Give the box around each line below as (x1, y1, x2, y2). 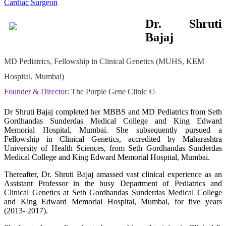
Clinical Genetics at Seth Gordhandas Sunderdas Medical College (4, 188, 222, 197)
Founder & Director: (4, 87, 69, 96)
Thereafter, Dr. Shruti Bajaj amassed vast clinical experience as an (4, 170, 222, 179)
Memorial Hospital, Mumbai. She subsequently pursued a (4, 126, 222, 135)
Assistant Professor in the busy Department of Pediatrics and (4, 179, 222, 188)
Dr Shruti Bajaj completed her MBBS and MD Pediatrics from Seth (4, 107, 222, 117)
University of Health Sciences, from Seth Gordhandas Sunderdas (4, 144, 222, 153)
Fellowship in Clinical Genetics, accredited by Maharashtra (4, 135, 222, 144)
